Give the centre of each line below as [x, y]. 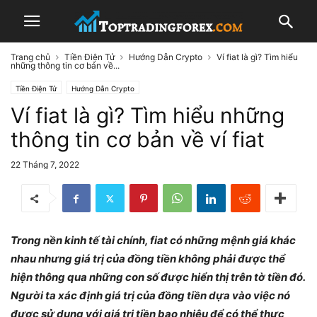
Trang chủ [30, 57]
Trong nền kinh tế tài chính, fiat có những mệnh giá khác [153, 240]
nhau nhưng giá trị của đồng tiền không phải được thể [148, 259]
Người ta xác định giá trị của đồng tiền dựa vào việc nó [150, 295]
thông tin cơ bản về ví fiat [138, 139]
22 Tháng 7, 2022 [45, 165]
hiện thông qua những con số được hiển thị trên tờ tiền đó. [158, 277]
